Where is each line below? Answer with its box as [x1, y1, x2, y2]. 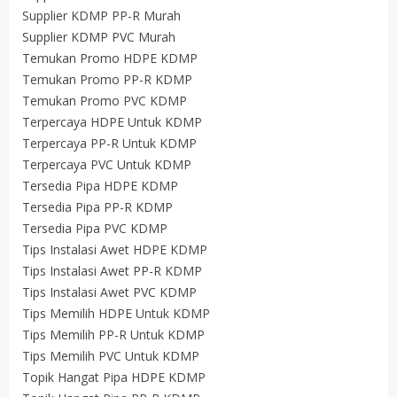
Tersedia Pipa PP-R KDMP [22, 198, 173, 215]
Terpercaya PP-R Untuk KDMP [22, 135, 197, 152]
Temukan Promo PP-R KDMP [22, 71, 192, 88]
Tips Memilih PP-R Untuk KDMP [22, 326, 205, 343]
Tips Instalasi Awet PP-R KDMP [22, 262, 202, 279]
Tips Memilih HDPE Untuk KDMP [22, 305, 210, 322]
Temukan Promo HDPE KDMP [22, 50, 198, 66]
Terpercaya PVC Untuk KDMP [22, 156, 191, 173]
